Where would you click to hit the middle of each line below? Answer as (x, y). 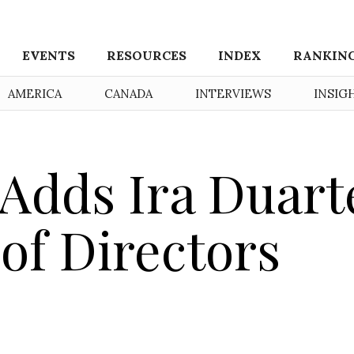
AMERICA (35, 94)
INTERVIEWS (233, 94)
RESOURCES (147, 55)
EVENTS (49, 55)
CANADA (128, 94)
